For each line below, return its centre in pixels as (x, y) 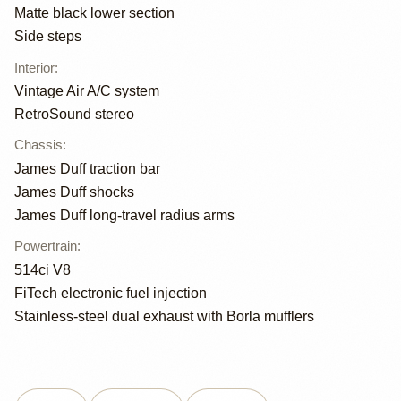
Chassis (38, 145)
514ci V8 (43, 269)
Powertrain (46, 246)
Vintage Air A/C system (87, 90)
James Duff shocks (74, 192)
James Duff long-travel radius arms (124, 216)
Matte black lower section (94, 13)
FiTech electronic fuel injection (111, 293)
